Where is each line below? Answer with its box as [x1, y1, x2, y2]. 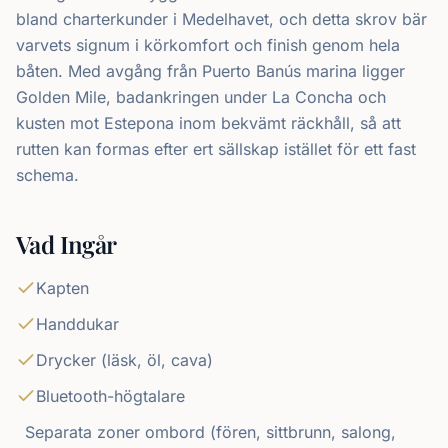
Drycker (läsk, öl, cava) [36, 350, 213, 370]
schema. [16, 165, 79, 185]
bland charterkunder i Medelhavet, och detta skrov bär [16, 9, 427, 29]
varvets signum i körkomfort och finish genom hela [16, 35, 400, 55]
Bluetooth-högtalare [36, 386, 185, 406]
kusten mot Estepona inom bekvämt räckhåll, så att [16, 113, 401, 133]
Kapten [36, 278, 89, 298]
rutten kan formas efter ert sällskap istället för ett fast [16, 139, 416, 159]
